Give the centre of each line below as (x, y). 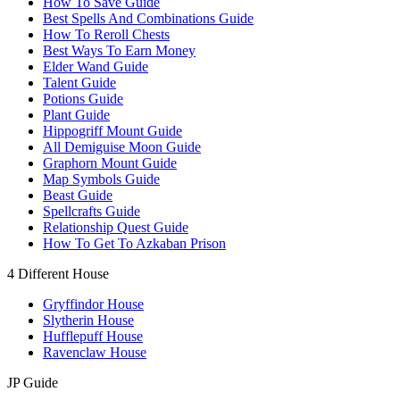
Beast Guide (78, 195)
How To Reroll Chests (106, 34)
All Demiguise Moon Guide (122, 147)
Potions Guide (83, 99)
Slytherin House (88, 320)
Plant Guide (76, 115)
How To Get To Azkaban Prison (134, 243)
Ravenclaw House (95, 352)
